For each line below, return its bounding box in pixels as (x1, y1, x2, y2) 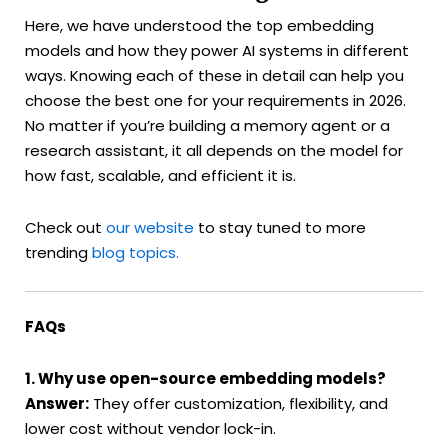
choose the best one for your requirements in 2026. (25, 90, 406, 112)
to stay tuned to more (194, 216, 366, 238)
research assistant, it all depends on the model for (25, 140, 403, 162)
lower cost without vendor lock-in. (25, 417, 276, 439)
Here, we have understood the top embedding (25, 15, 374, 37)
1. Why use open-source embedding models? (25, 367, 386, 389)
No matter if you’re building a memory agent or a (25, 115, 390, 137)
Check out (25, 216, 106, 238)
